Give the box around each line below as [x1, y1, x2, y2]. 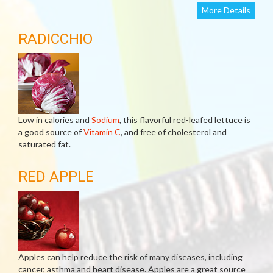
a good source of [18, 127, 83, 137]
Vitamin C [83, 127, 121, 137]
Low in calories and [18, 115, 91, 125]
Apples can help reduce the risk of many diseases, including [18, 252, 243, 262]
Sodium [91, 115, 119, 125]
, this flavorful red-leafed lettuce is [119, 115, 250, 125]
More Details [202, 5, 250, 15]
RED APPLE [18, 168, 94, 185]
